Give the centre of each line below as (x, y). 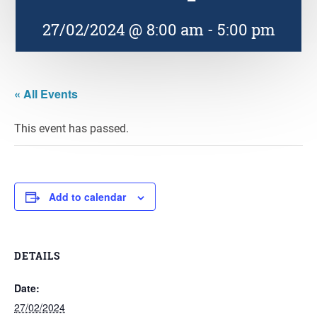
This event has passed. (71, 128)
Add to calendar (87, 197)
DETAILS (37, 256)
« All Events (46, 94)
